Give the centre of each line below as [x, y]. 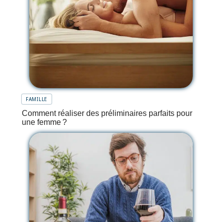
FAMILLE [37, 99]
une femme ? [44, 122]
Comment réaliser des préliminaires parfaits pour [107, 113]
